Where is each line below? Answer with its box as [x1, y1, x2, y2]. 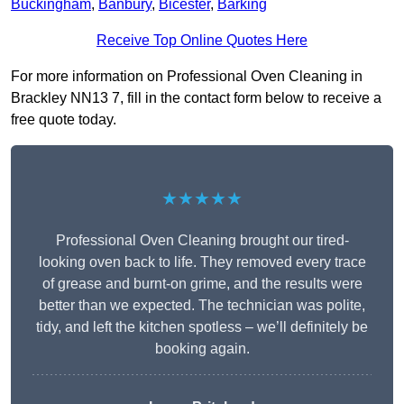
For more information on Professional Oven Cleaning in [11, 69, 363, 85]
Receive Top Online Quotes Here [96, 32, 308, 49]
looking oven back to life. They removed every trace [38, 254, 366, 271]
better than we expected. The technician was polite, [39, 298, 365, 314]
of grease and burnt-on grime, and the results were [41, 276, 363, 292]
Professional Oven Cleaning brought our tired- [55, 233, 349, 249]
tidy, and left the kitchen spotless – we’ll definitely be [36, 319, 368, 335]
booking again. [154, 341, 250, 357]
